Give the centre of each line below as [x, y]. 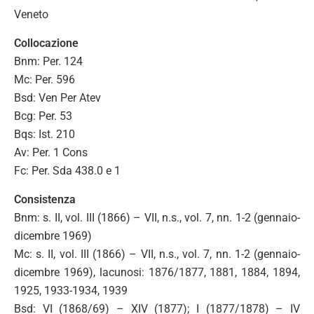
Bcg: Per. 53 [43, 116]
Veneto [31, 14]
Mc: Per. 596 [45, 80]
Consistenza [45, 199]
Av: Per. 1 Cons [51, 152]
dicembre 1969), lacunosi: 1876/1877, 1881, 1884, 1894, [157, 272]
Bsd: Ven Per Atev [57, 98]
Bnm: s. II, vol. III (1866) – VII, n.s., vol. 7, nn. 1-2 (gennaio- [157, 218]
